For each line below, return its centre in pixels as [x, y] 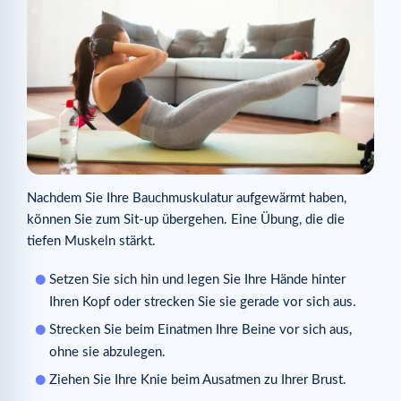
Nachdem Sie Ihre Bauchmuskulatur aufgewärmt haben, [187, 199]
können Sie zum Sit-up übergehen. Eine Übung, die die [186, 220]
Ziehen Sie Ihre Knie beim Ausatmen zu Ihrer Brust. [198, 380]
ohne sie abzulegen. [107, 352]
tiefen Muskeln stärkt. [91, 242]
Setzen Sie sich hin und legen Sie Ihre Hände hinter [197, 279]
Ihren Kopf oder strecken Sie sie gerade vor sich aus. [203, 302]
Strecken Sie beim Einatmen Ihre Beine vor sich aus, [200, 329]
